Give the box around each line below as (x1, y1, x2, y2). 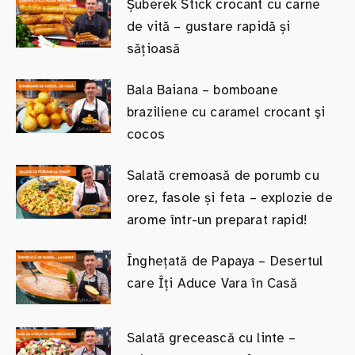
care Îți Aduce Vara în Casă (127, 275, 298, 292)
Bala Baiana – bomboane (127, 82, 278, 99)
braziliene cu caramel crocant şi (127, 104, 326, 121)
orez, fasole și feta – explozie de (127, 189, 333, 207)
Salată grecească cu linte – (127, 329, 296, 346)
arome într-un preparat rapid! (127, 212, 307, 229)
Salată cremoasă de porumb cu (127, 167, 319, 185)
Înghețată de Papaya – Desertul (127, 253, 323, 270)
